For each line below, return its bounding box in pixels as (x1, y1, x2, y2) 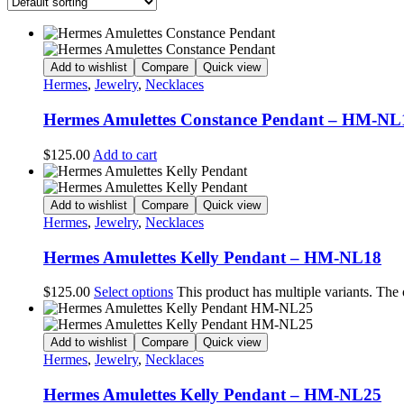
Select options (94, 284, 173, 300)
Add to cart (93, 146, 157, 162)
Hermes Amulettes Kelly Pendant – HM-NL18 (43, 247, 381, 267)
